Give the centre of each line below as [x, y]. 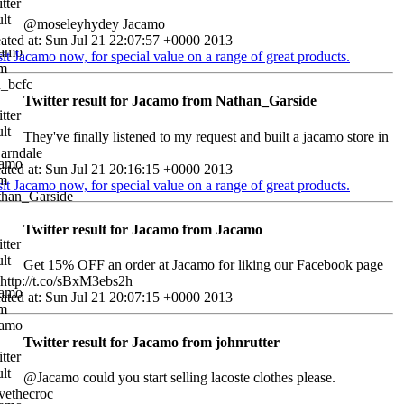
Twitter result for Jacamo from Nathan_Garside [170, 101]
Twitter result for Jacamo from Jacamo [143, 230]
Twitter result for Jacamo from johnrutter [151, 342]
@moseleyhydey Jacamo [94, 24]
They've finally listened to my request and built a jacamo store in [206, 136]
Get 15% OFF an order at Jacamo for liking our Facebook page [203, 265]
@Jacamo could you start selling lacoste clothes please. [179, 377]
